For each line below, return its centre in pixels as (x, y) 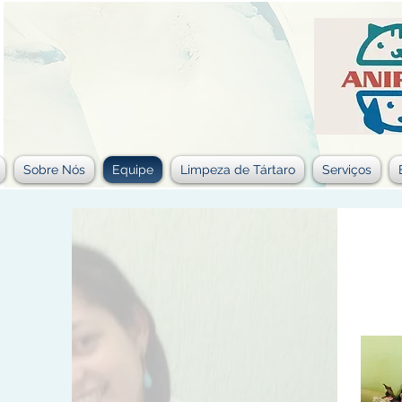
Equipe (133, 170)
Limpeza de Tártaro (238, 170)
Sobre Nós (54, 170)
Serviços (347, 170)
